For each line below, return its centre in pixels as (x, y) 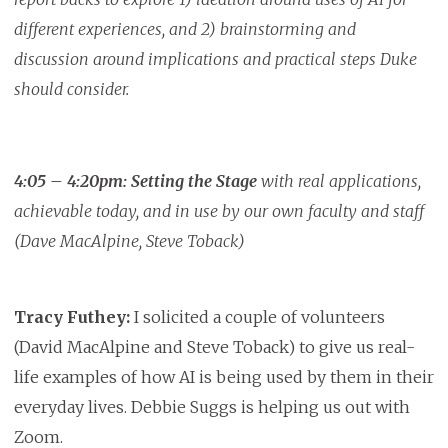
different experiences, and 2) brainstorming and (184, 29)
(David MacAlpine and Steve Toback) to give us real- (214, 347)
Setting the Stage (193, 181)
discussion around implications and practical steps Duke (215, 59)
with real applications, (338, 181)
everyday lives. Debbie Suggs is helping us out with (211, 407)
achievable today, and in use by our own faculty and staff (218, 211)
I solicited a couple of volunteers (257, 317)
